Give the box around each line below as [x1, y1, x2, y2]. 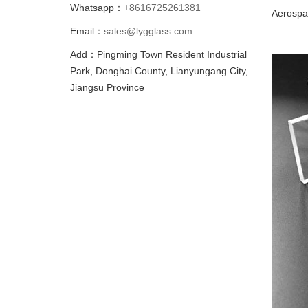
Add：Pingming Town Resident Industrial [70, 49, 247, 60]
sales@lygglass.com [104, 25, 192, 36]
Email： [70, 25, 104, 36]
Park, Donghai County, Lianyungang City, [70, 65, 248, 76]
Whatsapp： [70, 2, 124, 13]
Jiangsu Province [70, 82, 144, 93]
